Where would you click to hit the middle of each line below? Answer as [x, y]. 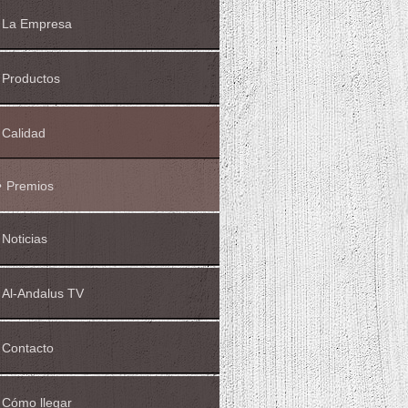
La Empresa [37, 24]
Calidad [24, 133]
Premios [31, 185]
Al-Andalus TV [43, 294]
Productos [31, 79]
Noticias [25, 239]
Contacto [28, 348]
